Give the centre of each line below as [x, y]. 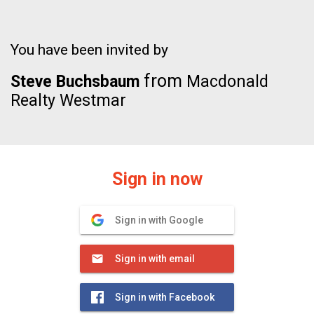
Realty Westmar [68, 101]
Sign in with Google [159, 220]
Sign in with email [155, 259]
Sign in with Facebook [165, 297]
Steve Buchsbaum [75, 82]
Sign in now [157, 179]
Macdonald [225, 82]
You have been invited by [89, 50]
